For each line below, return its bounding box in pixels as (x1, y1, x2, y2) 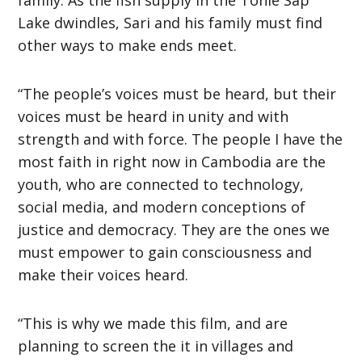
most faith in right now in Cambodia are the (18, 151, 326, 171)
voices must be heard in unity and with (18, 106, 289, 126)
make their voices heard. (18, 264, 189, 284)
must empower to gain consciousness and (18, 242, 313, 262)
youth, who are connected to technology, (18, 174, 305, 194)
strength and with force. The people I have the (18, 128, 343, 149)
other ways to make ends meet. (18, 35, 238, 55)
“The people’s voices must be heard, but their (18, 83, 337, 103)
